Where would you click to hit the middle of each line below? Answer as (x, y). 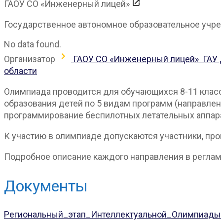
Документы (46, 186)
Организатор (30, 59)
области (20, 71)
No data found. (33, 44)
